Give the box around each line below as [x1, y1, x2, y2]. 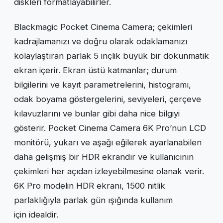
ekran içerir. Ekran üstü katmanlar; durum [14, 65, 177, 75]
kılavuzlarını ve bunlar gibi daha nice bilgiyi [14, 108, 180, 118]
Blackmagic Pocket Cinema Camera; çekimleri [14, 21, 192, 32]
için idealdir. [14, 209, 58, 220]
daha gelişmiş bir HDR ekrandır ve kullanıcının [14, 151, 194, 162]
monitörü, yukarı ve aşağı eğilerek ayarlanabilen [14, 137, 202, 147]
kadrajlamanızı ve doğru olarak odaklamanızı [14, 36, 187, 46]
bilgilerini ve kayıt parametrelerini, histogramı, [14, 79, 191, 90]
